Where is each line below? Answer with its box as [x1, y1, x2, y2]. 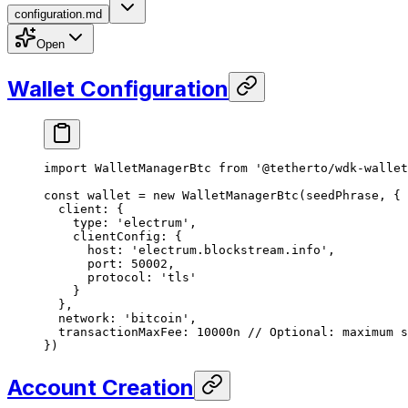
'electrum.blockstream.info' [131, 243, 328, 258]
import [44, 161, 87, 176]
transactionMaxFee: [44, 325, 197, 340]
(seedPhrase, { [299, 189, 401, 203]
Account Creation [7, 374, 194, 402]
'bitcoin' [124, 311, 189, 326]
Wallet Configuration [7, 75, 229, 102]
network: [44, 311, 124, 326]
